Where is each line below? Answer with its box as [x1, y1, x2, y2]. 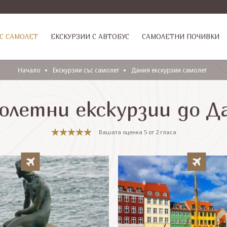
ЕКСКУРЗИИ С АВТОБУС [51, 32, 129, 41]
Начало [17, 66, 41, 74]
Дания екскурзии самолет [131, 66, 207, 74]
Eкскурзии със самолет [52, 66, 119, 74]
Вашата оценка [98, 128, 144, 136]
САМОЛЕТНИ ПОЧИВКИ [142, 32, 219, 41]
